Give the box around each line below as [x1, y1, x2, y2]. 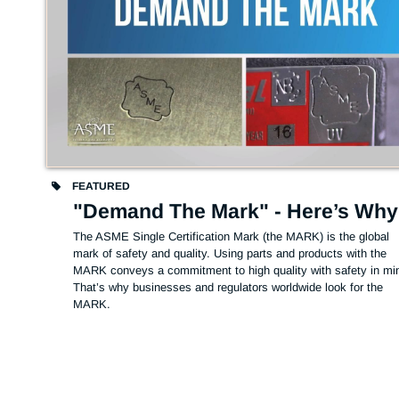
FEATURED [69, 179, 131, 192]
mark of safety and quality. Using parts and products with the [73, 246, 387, 260]
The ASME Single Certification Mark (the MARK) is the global [73, 229, 390, 243]
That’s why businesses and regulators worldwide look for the [73, 280, 384, 294]
